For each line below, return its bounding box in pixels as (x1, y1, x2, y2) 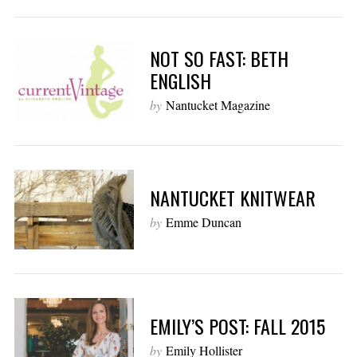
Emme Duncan (165, 214, 241, 231)
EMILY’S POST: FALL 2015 (149, 312, 325, 341)
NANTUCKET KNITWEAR (149, 183, 316, 213)
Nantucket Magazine (165, 96, 270, 114)
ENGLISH (149, 66, 211, 96)
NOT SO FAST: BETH (149, 44, 288, 73)
